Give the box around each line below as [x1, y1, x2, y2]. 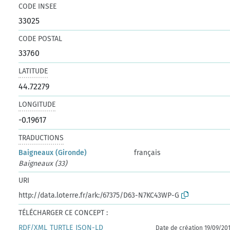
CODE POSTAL [18, 34, 63, 43]
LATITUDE [18, 66, 48, 75]
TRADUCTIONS [18, 133, 64, 142]
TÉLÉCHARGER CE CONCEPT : [18, 208, 108, 217]
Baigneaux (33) [18, 159, 68, 168]
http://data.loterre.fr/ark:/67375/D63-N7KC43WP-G [18, 190, 180, 200]
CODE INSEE [18, 2, 57, 11]
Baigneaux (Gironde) [18, 148, 87, 157]
